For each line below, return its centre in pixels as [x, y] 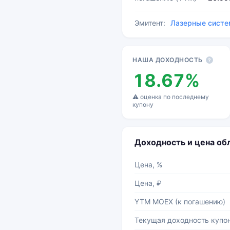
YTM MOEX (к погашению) [180, 202]
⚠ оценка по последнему [171, 97]
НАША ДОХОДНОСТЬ [168, 60]
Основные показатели [168, 50]
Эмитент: [150, 23]
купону [143, 104]
